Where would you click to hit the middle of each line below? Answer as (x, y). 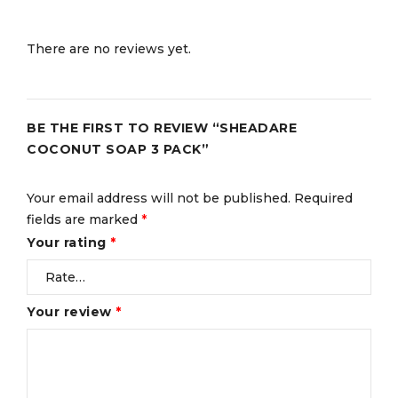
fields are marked (84, 219)
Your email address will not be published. (159, 198)
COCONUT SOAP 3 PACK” (118, 149)
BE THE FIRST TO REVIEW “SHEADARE (162, 127)
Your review (71, 311)
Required (323, 198)
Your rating (68, 242)
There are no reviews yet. (109, 48)
